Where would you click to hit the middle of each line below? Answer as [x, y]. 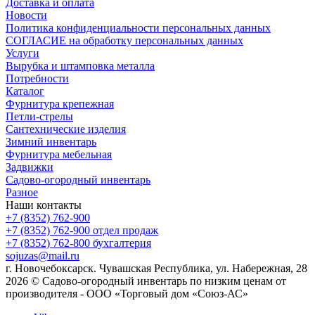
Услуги [22, 53]
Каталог [25, 91]
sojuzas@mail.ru [43, 255]
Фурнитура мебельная [59, 154]
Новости [26, 15]
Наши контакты [44, 205]
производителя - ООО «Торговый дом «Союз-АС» [127, 293]
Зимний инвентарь [51, 141]
